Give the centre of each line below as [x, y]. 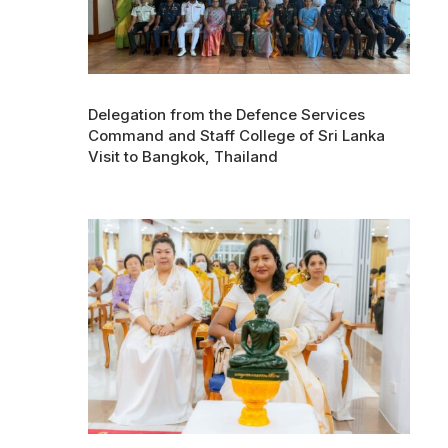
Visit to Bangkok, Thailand [183, 157]
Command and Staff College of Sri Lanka [236, 136]
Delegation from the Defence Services [226, 115]
